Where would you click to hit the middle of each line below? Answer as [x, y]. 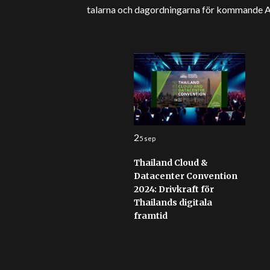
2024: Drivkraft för [174, 189]
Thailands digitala [173, 202]
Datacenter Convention [185, 176]
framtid [151, 216]
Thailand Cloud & [171, 163]
